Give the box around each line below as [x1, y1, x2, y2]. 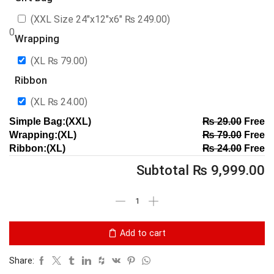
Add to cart [120, 228, 166, 239]
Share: [9, 255, 34, 265]
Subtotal [136, 161, 193, 178]
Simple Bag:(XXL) [9, 116, 91, 127]
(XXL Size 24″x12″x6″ [31, 13, 125, 26]
